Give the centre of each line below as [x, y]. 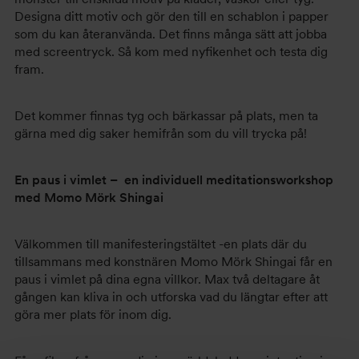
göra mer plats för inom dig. [95, 315]
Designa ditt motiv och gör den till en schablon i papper [171, 16]
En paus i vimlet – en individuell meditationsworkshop [174, 180]
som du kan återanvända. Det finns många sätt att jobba [171, 34]
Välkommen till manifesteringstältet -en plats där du [161, 244]
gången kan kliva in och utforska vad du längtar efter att [171, 297]
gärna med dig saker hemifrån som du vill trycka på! [162, 133]
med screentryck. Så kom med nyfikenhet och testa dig [171, 52]
